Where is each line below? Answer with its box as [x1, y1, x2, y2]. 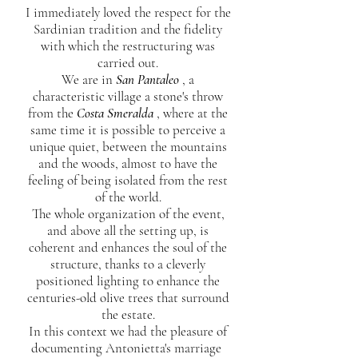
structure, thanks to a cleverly [50, 256, 205, 272]
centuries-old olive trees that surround [26, 289, 229, 306]
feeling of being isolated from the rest [28, 172, 228, 189]
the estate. [101, 306, 155, 323]
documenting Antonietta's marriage [31, 340, 225, 356]
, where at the [153, 105, 228, 121]
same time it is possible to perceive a [30, 121, 225, 138]
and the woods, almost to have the [38, 155, 217, 172]
